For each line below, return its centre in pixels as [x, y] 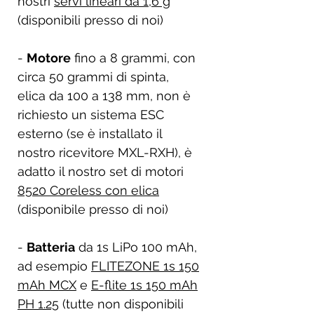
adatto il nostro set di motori [101, 171]
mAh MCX [47, 285]
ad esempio [54, 266]
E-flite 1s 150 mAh [144, 285]
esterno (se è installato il [90, 133]
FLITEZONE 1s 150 [145, 266]
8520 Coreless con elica [88, 190]
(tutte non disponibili [121, 303]
